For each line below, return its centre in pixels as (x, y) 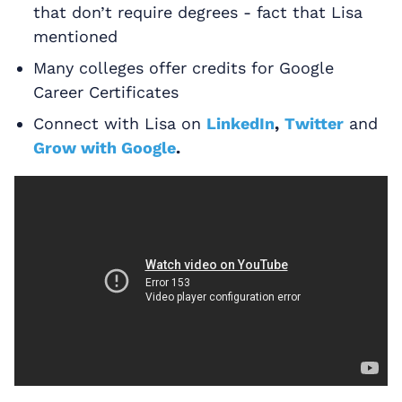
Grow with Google (104, 148)
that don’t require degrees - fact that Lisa (197, 13)
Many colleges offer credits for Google (183, 68)
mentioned (75, 37)
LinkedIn (240, 124)
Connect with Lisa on (119, 124)
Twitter (314, 124)
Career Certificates (105, 92)
